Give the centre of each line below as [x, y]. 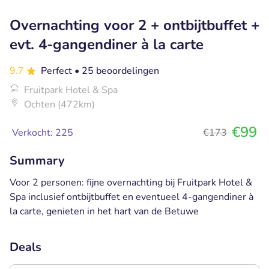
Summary [37, 160]
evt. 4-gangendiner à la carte [107, 44]
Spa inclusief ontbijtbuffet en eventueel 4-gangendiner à [131, 197]
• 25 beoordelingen [117, 71]
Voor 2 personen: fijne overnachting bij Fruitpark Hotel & [131, 182]
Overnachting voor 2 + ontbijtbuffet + [134, 25]
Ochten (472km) [59, 104]
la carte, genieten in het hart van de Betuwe [104, 211]
